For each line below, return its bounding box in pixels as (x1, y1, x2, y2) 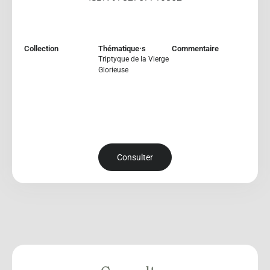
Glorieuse (98, 65, 128, 74)
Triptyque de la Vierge (98, 54, 169, 63)
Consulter (117, 152, 153, 163)
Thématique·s (98, 43, 146, 53)
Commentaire (172, 43, 219, 53)
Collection (24, 43, 58, 53)
